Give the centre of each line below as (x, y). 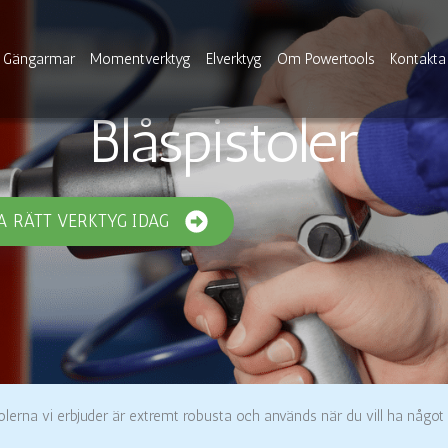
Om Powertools (326, 59)
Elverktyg (234, 59)
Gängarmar (39, 59)
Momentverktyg (140, 59)
